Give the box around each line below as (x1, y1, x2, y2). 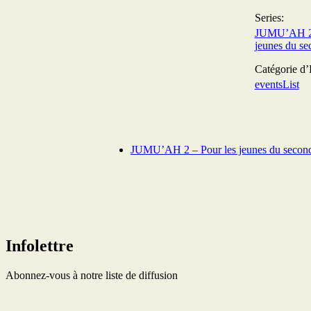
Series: (254, 11, 284, 24)
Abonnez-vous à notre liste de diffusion (6, 269, 178, 281)
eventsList (254, 78, 299, 90)
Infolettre (6, 236, 74, 255)
